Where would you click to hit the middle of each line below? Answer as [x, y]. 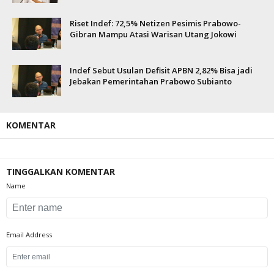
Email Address [29, 235]
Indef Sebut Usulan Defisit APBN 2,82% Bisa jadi [161, 70]
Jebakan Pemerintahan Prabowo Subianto [151, 81]
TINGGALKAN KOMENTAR [61, 172]
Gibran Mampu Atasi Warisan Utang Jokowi [153, 34]
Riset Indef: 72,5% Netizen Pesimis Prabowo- [155, 23]
